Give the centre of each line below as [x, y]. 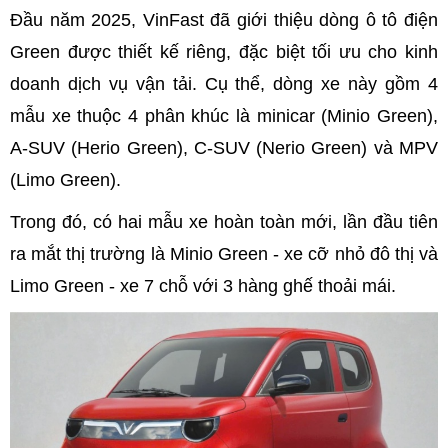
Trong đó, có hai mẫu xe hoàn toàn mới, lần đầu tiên [224, 222]
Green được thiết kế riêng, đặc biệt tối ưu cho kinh [224, 52]
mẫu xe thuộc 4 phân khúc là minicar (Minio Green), [224, 116]
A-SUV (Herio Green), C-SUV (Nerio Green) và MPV [224, 148]
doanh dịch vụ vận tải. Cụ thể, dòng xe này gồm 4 [224, 84]
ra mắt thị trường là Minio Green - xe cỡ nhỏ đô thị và [224, 254]
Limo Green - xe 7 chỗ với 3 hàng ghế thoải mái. [203, 286]
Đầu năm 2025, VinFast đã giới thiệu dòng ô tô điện [224, 20]
